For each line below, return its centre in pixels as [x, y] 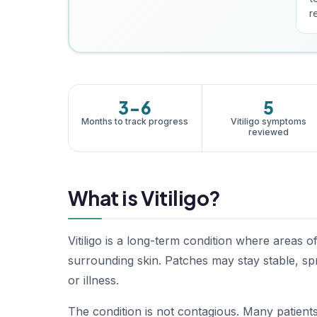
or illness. [93, 280]
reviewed [269, 132]
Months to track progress [135, 121]
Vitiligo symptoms [269, 121]
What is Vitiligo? [144, 198]
